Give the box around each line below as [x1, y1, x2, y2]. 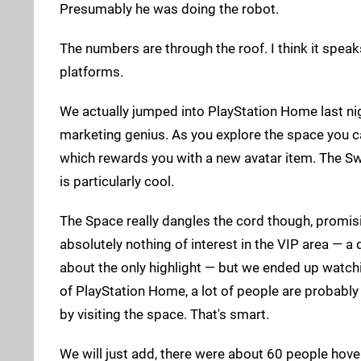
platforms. [60, 63, 123, 80]
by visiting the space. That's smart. [60, 305, 269, 322]
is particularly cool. [60, 172, 174, 189]
